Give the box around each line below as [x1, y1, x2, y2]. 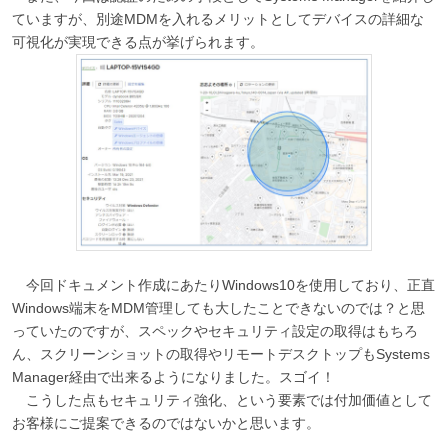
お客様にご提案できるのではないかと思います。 [11, 415, 320, 432]
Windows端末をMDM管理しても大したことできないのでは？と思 [11, 300, 425, 317]
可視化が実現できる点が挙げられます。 [11, 33, 264, 50]
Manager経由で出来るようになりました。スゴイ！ [11, 369, 335, 386]
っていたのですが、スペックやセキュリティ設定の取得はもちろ [11, 323, 418, 340]
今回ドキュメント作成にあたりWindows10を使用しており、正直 [11, 277, 435, 294]
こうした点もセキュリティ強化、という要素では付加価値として [11, 392, 432, 409]
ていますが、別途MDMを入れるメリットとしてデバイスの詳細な [11, 10, 424, 27]
